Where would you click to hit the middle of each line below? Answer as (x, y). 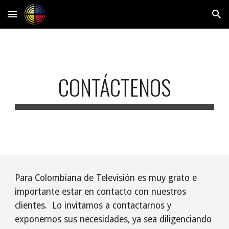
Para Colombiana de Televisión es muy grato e (106, 178)
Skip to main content (44, 19)
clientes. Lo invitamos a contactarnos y (93, 205)
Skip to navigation (189, 19)
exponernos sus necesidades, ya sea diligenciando (113, 219)
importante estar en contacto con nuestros (101, 192)
